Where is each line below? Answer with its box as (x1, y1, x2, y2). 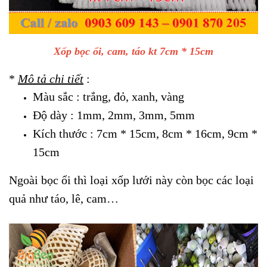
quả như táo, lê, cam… (9, 191, 119, 205)
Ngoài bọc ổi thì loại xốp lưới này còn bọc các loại (9, 173, 254, 187)
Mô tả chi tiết (18, 72, 83, 85)
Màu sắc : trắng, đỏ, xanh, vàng (33, 89, 184, 103)
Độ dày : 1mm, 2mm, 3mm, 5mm (33, 108, 195, 122)
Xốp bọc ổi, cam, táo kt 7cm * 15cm (54, 45, 213, 57)
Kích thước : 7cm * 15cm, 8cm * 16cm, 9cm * (33, 126, 257, 140)
